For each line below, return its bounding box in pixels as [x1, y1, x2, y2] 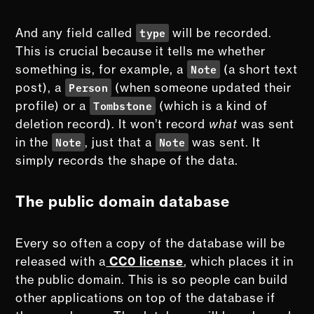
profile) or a [15, 98, 90, 113]
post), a [15, 80, 66, 95]
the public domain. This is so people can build [15, 272, 289, 287]
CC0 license [106, 254, 184, 268]
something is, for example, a [15, 62, 188, 76]
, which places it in [184, 254, 294, 268]
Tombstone [93, 97, 153, 113]
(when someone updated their [111, 80, 292, 95]
